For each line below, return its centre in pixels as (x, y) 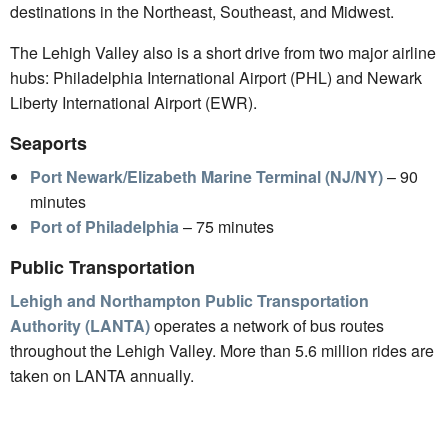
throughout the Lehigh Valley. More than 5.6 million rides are (222, 350)
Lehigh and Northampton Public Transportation (189, 300)
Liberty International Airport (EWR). (133, 102)
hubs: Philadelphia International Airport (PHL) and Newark (216, 77)
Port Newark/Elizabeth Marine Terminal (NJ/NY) (206, 176)
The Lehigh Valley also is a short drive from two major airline (223, 52)
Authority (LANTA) (80, 325)
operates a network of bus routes (267, 325)
